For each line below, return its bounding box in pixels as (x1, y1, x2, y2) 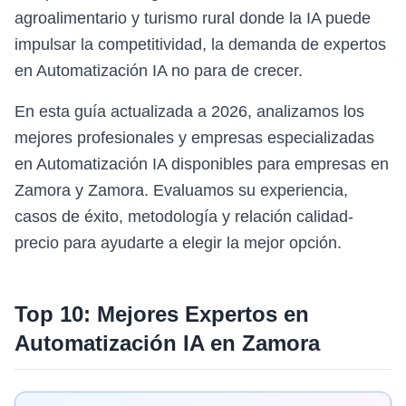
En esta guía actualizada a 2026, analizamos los (14, 102, 364, 121)
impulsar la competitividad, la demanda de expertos (14, 35, 386, 53)
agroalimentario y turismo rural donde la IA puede (14, 9, 371, 27)
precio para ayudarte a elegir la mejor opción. (14, 234, 342, 252)
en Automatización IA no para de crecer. (14, 62, 303, 80)
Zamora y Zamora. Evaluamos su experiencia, (14, 181, 348, 199)
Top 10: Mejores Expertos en (14, 302, 309, 326)
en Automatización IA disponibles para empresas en (14, 155, 389, 173)
